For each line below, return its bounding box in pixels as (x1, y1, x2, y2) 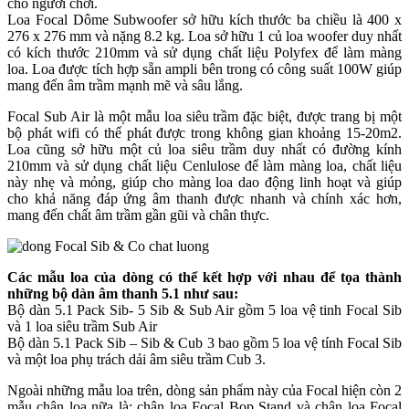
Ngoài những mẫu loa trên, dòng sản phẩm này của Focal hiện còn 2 (7, 382, 402, 398)
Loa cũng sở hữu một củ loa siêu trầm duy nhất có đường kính (7, 141, 402, 157)
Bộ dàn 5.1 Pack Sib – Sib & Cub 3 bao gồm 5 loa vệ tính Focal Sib (7, 334, 402, 351)
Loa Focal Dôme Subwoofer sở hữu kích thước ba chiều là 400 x (7, 11, 402, 27)
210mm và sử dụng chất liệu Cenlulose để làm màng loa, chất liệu (7, 157, 402, 173)
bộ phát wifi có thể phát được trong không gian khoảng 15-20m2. (7, 124, 402, 141)
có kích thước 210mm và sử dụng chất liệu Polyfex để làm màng (7, 44, 402, 60)
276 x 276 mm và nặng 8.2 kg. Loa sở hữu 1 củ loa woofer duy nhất (7, 27, 402, 44)
